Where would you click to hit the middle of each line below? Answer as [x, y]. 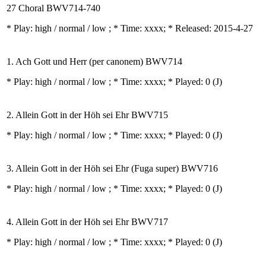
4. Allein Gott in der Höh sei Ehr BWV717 [87, 222]
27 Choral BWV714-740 [53, 8]
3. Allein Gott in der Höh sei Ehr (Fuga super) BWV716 [112, 168]
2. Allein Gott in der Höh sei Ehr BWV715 [87, 115]
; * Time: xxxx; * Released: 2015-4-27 [181, 28]
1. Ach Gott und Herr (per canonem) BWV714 [94, 61]
